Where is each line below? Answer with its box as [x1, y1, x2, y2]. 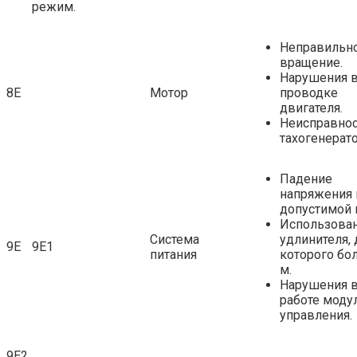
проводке [280, 84, 338, 100]
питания [150, 246, 197, 262]
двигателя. [280, 100, 343, 116]
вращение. [280, 54, 343, 70]
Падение [280, 171, 332, 186]
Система [150, 231, 199, 247]
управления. [280, 307, 352, 323]
